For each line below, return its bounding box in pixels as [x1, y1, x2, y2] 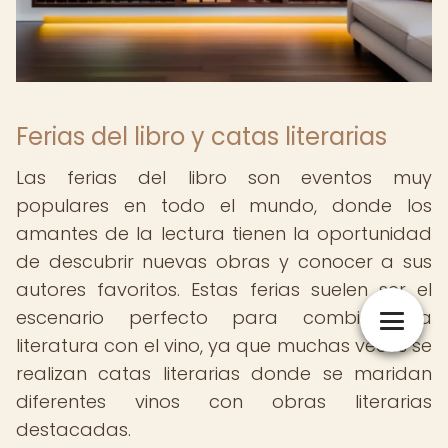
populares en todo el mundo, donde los [16, 193, 432, 218]
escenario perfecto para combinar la [16, 305, 432, 330]
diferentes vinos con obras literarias [16, 389, 432, 414]
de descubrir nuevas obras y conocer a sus [16, 249, 432, 274]
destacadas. [16, 417, 131, 442]
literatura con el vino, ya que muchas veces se [16, 333, 432, 358]
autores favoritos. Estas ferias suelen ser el [16, 277, 432, 302]
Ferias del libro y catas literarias [16, 120, 387, 153]
